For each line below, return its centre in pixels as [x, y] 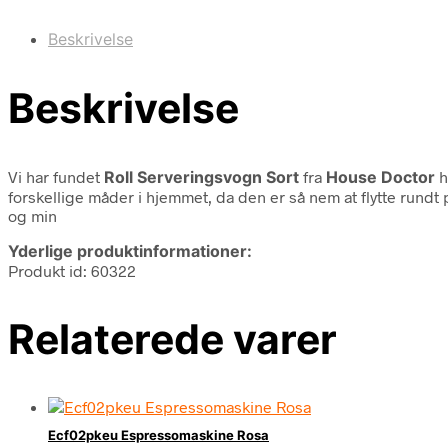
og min [32, 215]
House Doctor [380, 176]
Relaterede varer [172, 338]
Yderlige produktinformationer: [130, 250]
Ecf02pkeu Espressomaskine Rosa [158, 435]
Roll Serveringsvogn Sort [201, 176]
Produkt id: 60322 [72, 270]
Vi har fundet [56, 176]
